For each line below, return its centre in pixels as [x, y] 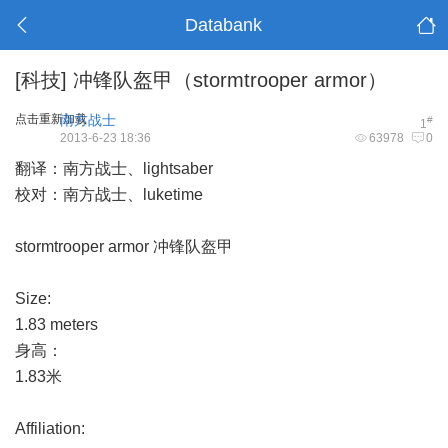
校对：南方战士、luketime [109, 194]
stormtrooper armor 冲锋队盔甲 [124, 246]
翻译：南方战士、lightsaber [114, 168]
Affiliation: [50, 428]
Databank [224, 25]
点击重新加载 [51, 119]
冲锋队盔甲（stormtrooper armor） [227, 80]
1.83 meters [56, 324]
